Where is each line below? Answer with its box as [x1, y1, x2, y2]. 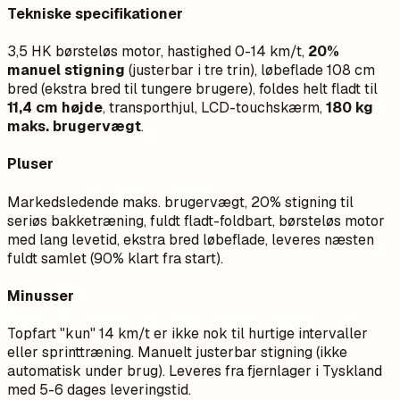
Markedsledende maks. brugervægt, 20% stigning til [7, 192, 354, 212]
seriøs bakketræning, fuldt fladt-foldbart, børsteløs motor [7, 211, 385, 230]
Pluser [7, 154, 54, 174]
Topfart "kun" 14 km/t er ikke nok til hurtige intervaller [7, 324, 368, 344]
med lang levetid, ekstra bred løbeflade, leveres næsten [7, 229, 374, 249]
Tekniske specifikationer [7, 4, 183, 23]
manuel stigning [7, 61, 125, 80]
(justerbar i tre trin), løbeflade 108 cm [125, 61, 375, 80]
